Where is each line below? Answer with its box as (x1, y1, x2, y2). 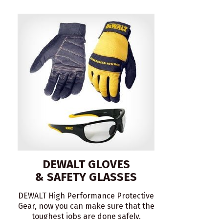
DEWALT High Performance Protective (18, 191, 154, 200)
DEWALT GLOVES (42, 157, 130, 171)
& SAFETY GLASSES (35, 170, 137, 184)
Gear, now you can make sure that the (18, 201, 154, 211)
